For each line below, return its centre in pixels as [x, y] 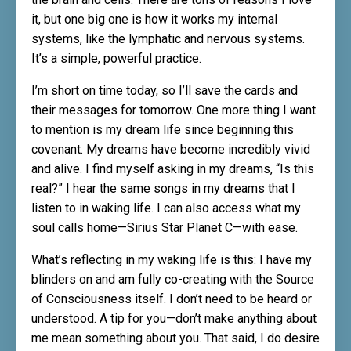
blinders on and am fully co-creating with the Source [173, 279]
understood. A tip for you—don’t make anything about [174, 318]
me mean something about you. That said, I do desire [175, 338]
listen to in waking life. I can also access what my [166, 208]
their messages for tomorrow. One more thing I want [174, 110]
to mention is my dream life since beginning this [163, 130]
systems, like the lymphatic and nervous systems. [168, 39]
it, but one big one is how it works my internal [154, 19]
